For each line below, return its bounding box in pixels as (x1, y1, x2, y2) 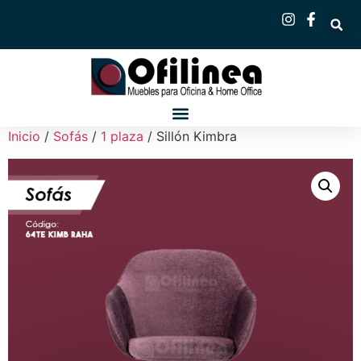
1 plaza (101, 128, 143, 144)
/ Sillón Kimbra (143, 128, 237, 144)
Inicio (8, 128, 40, 144)
